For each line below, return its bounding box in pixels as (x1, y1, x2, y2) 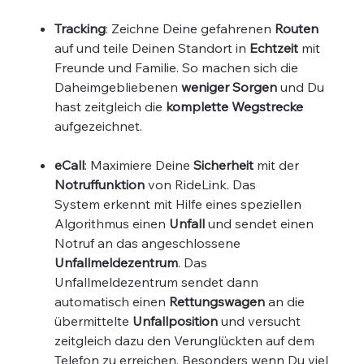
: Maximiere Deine (84, 156, 194, 173)
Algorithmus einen (54, 214, 170, 232)
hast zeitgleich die (54, 97, 167, 115)
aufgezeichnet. (54, 117, 143, 134)
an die (265, 292, 305, 310)
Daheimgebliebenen (54, 78, 182, 95)
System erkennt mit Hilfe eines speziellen (54, 195, 302, 212)
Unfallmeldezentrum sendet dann (54, 273, 259, 290)
